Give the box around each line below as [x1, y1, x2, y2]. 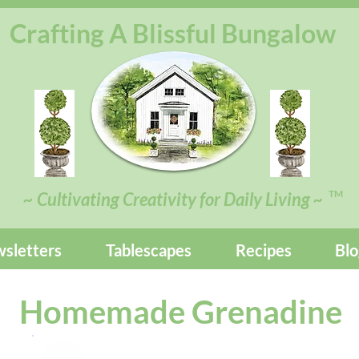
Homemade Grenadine [19, 292, 342, 331]
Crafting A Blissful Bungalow [10, 18, 336, 49]
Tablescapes [105, 240, 192, 260]
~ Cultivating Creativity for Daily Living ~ [23, 188, 324, 210]
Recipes [235, 240, 292, 260]
